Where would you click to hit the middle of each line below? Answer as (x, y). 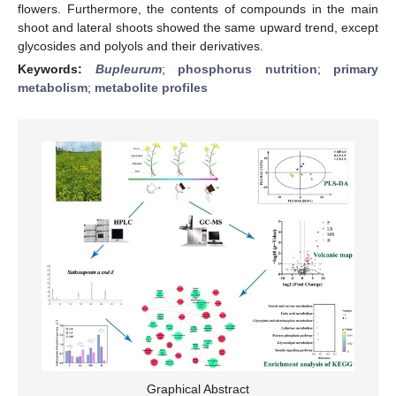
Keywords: (57, 69)
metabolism (53, 87)
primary (356, 69)
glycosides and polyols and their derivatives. (141, 46)
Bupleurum (128, 69)
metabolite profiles (151, 87)
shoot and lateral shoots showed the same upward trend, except (198, 27)
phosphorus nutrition (247, 69)
